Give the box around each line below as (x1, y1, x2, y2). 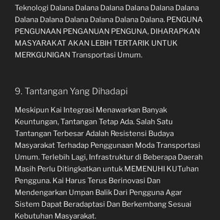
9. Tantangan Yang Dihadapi (15, 86, 128, 97)
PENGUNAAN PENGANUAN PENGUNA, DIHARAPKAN (15, 27, 200, 36)
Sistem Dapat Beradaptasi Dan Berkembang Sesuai (15, 199, 192, 209)
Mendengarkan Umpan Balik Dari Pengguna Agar (15, 188, 182, 197)
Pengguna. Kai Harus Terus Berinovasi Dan (15, 176, 161, 185)
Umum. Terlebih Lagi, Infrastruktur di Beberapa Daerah (15, 152, 203, 162)
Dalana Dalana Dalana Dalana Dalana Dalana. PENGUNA (15, 15, 203, 24)
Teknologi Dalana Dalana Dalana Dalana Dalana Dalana (15, 3, 199, 12)
